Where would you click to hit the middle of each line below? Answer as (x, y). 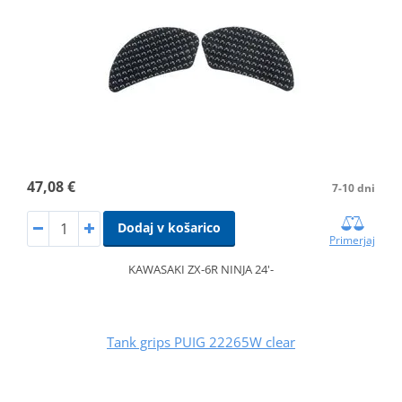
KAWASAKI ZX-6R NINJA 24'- (201, 269)
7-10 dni (354, 188)
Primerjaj (353, 240)
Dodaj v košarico (169, 227)
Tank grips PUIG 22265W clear (201, 341)
